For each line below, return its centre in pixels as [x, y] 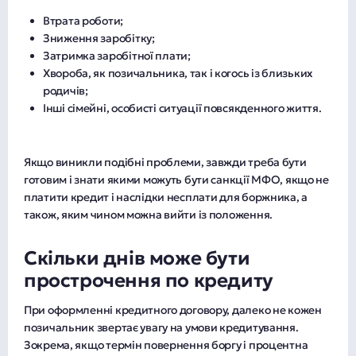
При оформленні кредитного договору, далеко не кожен [173, 310]
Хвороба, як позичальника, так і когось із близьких [178, 73]
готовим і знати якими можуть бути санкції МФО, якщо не [176, 179]
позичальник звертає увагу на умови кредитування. [161, 327]
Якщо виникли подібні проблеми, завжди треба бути [165, 162]
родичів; [66, 90]
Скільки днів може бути [137, 258]
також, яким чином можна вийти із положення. [148, 214]
